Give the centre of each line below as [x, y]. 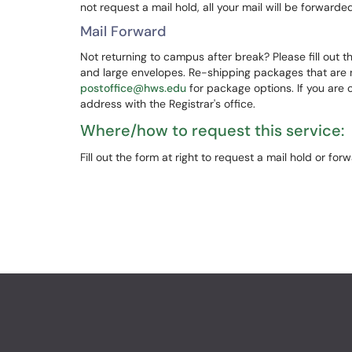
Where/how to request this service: [212, 130]
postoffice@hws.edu [133, 88]
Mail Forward [123, 31]
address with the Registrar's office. [168, 104]
